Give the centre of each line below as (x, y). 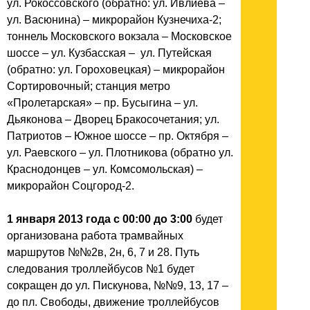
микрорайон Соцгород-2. (71, 186)
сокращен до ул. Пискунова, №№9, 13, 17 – (118, 286)
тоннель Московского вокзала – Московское (119, 37)
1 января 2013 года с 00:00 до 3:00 (100, 219)
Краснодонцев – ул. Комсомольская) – (105, 170)
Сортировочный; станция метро (89, 86)
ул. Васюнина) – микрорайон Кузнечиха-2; (114, 20)
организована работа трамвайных (95, 236)
